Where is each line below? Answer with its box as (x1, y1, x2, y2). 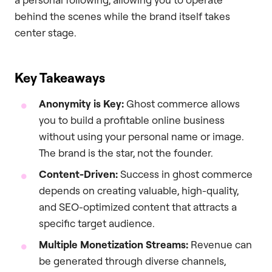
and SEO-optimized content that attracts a (39, 200, 237, 213)
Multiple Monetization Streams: (39, 237, 188, 251)
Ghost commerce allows (124, 97, 240, 110)
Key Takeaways (15, 69, 105, 86)
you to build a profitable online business (39, 113, 225, 126)
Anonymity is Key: (39, 97, 124, 110)
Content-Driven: (39, 167, 118, 180)
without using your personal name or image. (39, 129, 244, 143)
